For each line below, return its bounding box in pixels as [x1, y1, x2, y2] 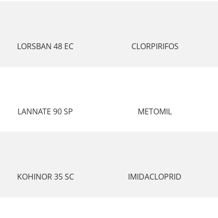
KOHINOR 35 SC [17, 171, 74, 182]
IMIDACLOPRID [128, 171, 182, 182]
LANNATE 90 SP [18, 106, 73, 117]
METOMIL [138, 106, 172, 117]
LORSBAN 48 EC [17, 41, 74, 52]
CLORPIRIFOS [131, 41, 179, 52]
